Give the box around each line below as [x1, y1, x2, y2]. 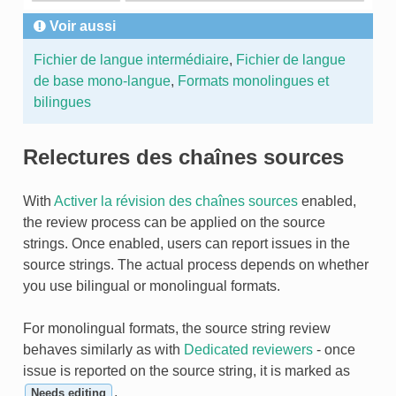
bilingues [33, 95, 91, 110]
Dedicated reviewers [183, 342, 313, 358]
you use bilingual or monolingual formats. [22, 278, 280, 294]
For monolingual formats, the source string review [22, 321, 331, 337]
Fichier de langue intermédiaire [33, 52, 229, 68]
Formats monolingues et [177, 73, 329, 89]
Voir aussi [49, 19, 116, 34]
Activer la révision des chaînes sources [53, 194, 298, 209]
